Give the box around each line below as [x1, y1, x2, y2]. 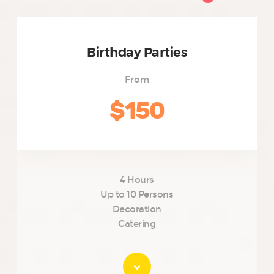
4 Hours [120, 174, 154, 185]
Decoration [112, 203, 161, 215]
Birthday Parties [87, 46, 187, 59]
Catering [118, 218, 156, 229]
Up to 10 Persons [100, 188, 174, 200]
